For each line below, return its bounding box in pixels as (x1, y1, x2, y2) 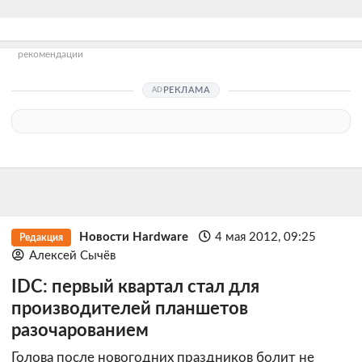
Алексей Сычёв (28, 249, 116, 262)
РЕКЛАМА (162, 85, 211, 95)
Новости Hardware (78, 230, 188, 243)
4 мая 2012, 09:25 (215, 230, 317, 243)
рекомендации (18, 50, 83, 60)
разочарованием (11, 322, 149, 339)
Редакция (19, 232, 63, 242)
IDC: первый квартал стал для (11, 278, 259, 296)
